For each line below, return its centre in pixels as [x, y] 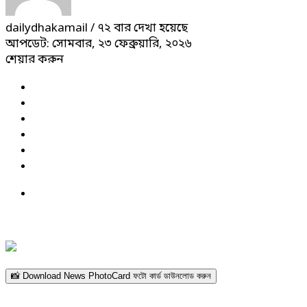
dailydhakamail [48, 28]
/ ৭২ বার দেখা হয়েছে [139, 28]
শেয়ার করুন [35, 60]
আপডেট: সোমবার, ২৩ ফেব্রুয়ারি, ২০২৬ [99, 44]
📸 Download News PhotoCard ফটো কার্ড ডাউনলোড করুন [111, 275]
